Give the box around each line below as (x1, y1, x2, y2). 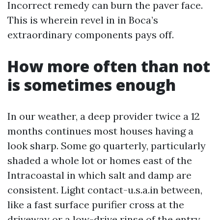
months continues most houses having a (7, 125, 193, 137)
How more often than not (7, 55, 210, 77)
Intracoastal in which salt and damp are (7, 169, 192, 181)
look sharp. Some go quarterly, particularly (7, 139, 206, 152)
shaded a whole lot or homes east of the (7, 154, 192, 166)
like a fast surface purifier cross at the (7, 198, 184, 211)
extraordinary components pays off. (7, 28, 174, 41)
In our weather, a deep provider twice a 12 (7, 110, 200, 122)
